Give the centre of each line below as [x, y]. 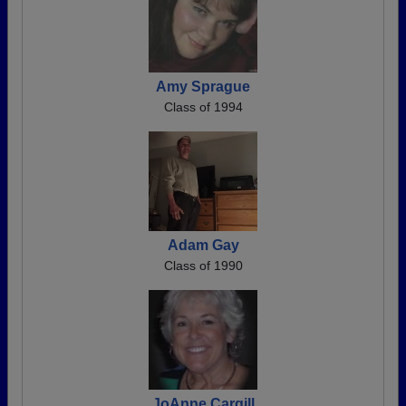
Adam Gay [203, 245]
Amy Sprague [203, 87]
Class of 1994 [203, 107]
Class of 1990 [203, 266]
